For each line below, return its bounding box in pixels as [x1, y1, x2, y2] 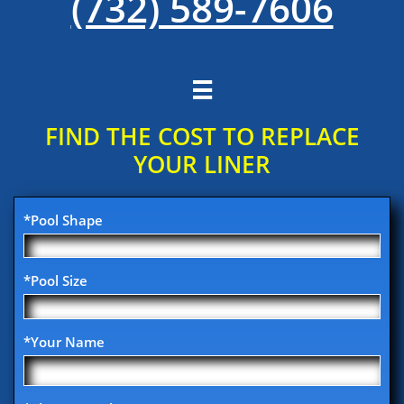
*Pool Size [23, 271, 87, 289]
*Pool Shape [23, 211, 103, 229]
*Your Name [23, 333, 105, 351]
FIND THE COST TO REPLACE [44, 120, 360, 152]
